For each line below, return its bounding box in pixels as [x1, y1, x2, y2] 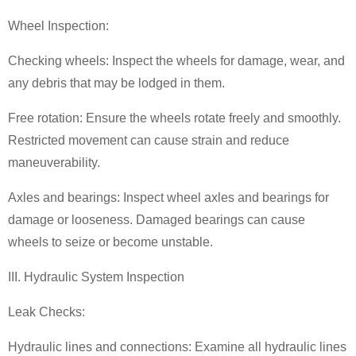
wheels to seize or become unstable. [8, 235, 213, 249]
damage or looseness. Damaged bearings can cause [8, 213, 305, 226]
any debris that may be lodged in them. [8, 76, 225, 90]
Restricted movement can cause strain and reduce [8, 133, 289, 147]
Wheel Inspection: [8, 19, 109, 33]
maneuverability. [8, 156, 100, 169]
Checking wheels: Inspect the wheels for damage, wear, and [8, 54, 345, 68]
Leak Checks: [8, 305, 85, 319]
